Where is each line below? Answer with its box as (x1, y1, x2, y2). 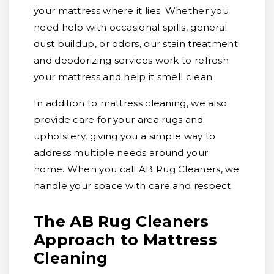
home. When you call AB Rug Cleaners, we (34, 163, 240, 175)
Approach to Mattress (34, 231, 217, 249)
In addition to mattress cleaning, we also (34, 97, 228, 109)
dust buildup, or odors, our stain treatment (34, 38, 238, 50)
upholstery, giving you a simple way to (34, 130, 216, 142)
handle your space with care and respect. (34, 180, 233, 191)
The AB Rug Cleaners (34, 212, 209, 231)
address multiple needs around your (34, 147, 209, 158)
